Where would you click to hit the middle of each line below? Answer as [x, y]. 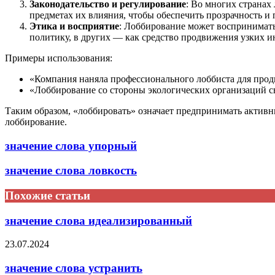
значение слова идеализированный [99, 220]
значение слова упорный [71, 145]
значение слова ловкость [71, 171]
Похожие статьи [48, 195]
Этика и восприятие [74, 26]
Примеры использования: [59, 58]
